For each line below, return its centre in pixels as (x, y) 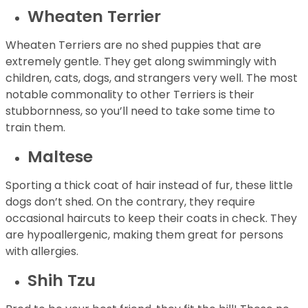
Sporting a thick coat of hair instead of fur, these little (149, 185)
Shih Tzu (62, 280)
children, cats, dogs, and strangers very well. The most (152, 78)
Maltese (60, 156)
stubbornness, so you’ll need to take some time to (140, 111)
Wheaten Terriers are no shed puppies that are (133, 45)
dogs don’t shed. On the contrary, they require (130, 202)
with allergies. (42, 251)
